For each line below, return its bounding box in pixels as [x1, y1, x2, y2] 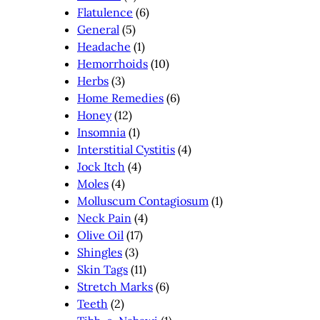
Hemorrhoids [77, 56, 148, 71]
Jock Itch [77, 159, 125, 174]
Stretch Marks [77, 279, 153, 294]
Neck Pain [77, 210, 131, 225]
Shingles [77, 244, 122, 259]
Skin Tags [77, 261, 128, 276]
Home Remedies [77, 90, 164, 105]
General [77, 21, 119, 36]
